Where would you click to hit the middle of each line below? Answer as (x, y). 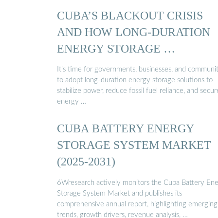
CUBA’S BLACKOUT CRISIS (130, 15)
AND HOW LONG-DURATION (134, 32)
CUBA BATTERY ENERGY (126, 128)
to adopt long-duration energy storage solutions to (135, 80)
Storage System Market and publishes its (119, 193)
